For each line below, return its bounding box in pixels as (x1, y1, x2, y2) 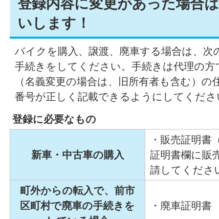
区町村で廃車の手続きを (20, 199, 135, 211)
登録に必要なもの (12, 113, 96, 125)
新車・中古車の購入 (31, 149, 124, 160)
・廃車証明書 (150, 199, 212, 211)
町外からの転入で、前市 (20, 184, 135, 196)
